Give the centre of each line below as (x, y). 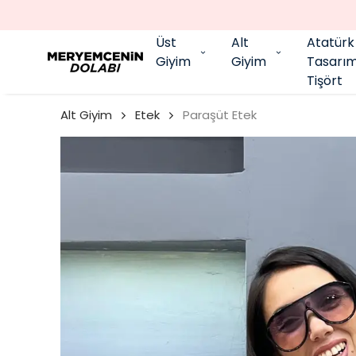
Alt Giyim (86, 115)
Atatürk (331, 43)
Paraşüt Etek (220, 115)
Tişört (325, 81)
